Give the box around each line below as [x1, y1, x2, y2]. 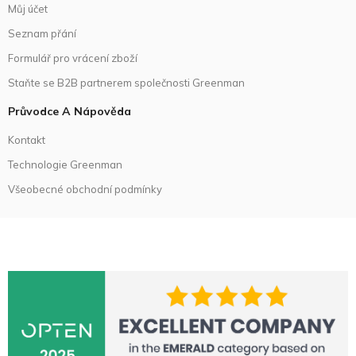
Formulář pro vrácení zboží [8, 51, 137, 64]
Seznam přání [8, 26, 76, 40]
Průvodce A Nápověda [8, 103, 131, 118]
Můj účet [8, 2, 48, 15]
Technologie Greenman [8, 157, 122, 171]
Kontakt [8, 133, 45, 146]
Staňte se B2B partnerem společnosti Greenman [8, 75, 245, 89]
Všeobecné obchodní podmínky [8, 182, 162, 195]
